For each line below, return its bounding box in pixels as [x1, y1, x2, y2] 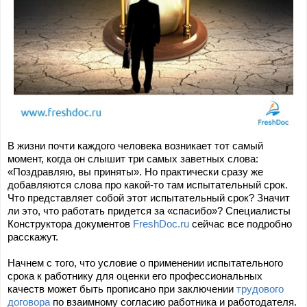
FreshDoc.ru [133, 218, 189, 230]
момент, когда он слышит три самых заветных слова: [8, 153, 258, 164]
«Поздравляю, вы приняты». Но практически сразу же [8, 166, 263, 177]
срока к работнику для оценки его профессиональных [8, 270, 262, 282]
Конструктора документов [8, 218, 133, 230]
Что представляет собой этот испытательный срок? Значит [8, 192, 290, 204]
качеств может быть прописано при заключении [8, 283, 236, 295]
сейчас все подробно [189, 218, 292, 230]
